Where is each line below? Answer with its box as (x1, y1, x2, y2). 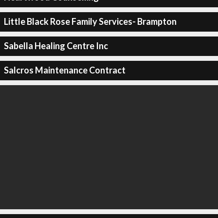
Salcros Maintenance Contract (3, 65, 126, 75)
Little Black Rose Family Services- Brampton (3, 16, 177, 27)
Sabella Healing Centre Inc (3, 40, 108, 51)
